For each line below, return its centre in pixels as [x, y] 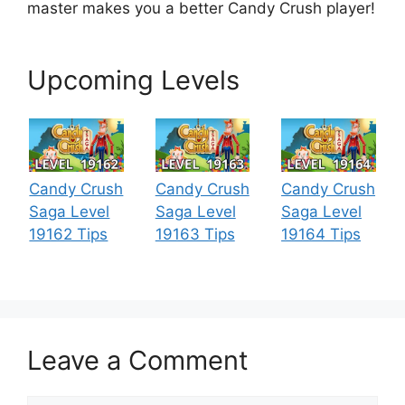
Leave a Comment [138, 361]
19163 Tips [195, 234]
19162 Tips [69, 234]
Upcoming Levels [133, 80]
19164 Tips [321, 234]
